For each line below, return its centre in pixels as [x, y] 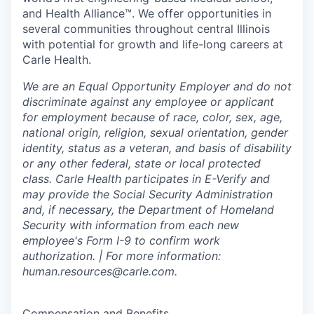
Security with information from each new [131, 225]
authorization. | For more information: [122, 256]
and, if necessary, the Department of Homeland [148, 210]
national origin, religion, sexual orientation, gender [155, 132]
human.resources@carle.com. [100, 271]
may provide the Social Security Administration [148, 194]
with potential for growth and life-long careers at [153, 44]
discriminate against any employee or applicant [148, 102]
